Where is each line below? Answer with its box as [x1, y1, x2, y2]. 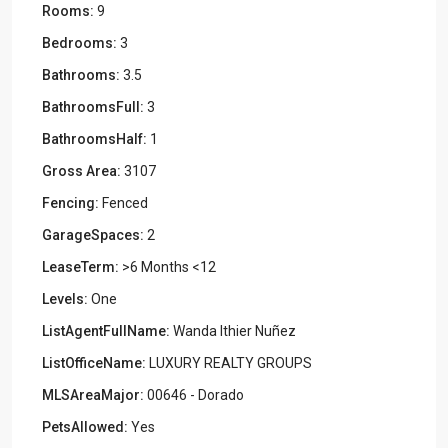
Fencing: [42, 194, 99, 211]
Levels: [42, 290, 88, 307]
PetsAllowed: [42, 418, 128, 435]
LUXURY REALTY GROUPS [146, 354, 312, 371]
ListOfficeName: [42, 354, 146, 371]
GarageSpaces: [42, 226, 144, 243]
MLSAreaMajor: [42, 386, 144, 403]
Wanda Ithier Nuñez [170, 322, 296, 339]
